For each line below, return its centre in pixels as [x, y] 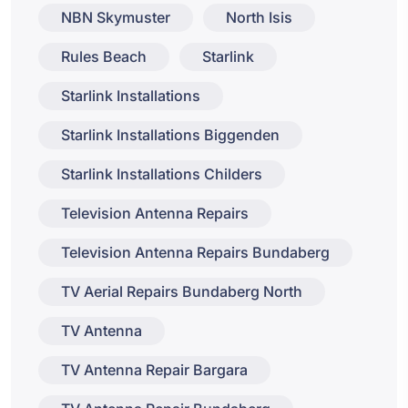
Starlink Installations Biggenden [170, 135]
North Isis [259, 18]
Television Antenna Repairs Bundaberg [195, 253]
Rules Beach [104, 57]
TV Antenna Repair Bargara [154, 370]
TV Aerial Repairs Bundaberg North [182, 292]
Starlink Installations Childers [162, 174]
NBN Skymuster [116, 18]
